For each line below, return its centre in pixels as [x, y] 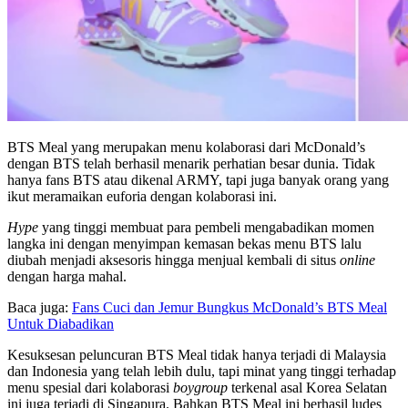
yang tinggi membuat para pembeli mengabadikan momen [206, 227]
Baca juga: [40, 307]
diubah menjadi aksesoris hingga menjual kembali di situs [172, 260]
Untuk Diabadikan [61, 323]
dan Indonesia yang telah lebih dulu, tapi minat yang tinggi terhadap [202, 371]
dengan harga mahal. [67, 276]
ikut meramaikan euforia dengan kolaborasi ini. [142, 196]
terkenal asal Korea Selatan [307, 387]
